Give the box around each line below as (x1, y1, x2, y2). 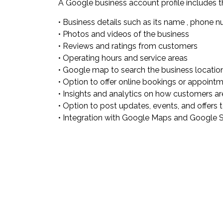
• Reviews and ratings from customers (58, 41, 198, 51)
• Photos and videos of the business (58, 29, 189, 39)
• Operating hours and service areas (58, 53, 188, 63)
